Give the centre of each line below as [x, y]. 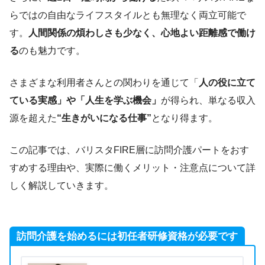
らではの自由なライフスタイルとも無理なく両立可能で [128, 15]
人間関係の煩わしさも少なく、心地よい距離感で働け [142, 33]
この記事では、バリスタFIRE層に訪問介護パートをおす [129, 150]
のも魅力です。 [52, 50]
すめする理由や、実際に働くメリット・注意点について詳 [132, 167]
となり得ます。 [185, 118]
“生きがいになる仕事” [104, 118]
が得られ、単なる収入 [208, 100]
